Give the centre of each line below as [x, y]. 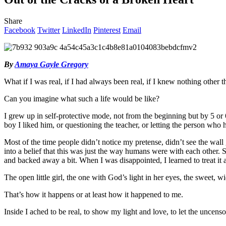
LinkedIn [77, 30]
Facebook [20, 30]
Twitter [49, 30]
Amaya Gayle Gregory [51, 64]
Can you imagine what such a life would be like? [82, 98]
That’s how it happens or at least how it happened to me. [94, 194]
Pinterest [107, 30]
